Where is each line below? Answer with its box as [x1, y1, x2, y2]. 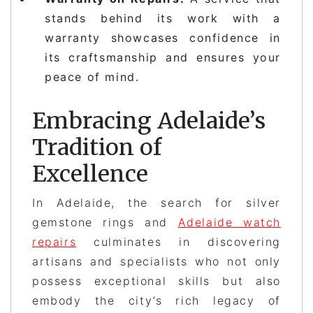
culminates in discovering [76, 234, 281, 249]
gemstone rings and [32, 214, 178, 229]
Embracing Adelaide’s [32, 106, 265, 135]
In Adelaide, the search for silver [32, 195, 281, 210]
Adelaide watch [177, 214, 281, 229]
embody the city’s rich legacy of [32, 293, 281, 307]
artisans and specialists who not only [32, 254, 281, 268]
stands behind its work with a [45, 10, 281, 25]
